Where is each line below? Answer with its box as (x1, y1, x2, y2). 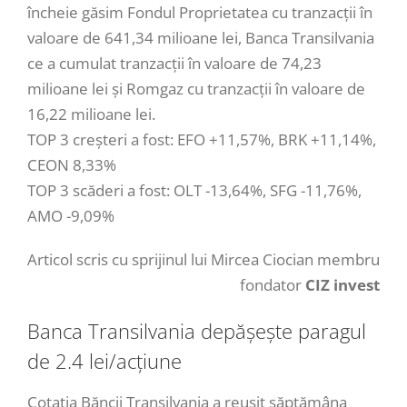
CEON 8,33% (27, 154, 116, 175)
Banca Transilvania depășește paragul (27, 316, 366, 344)
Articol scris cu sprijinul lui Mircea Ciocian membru (27, 248, 380, 270)
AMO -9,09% (27, 204, 114, 226)
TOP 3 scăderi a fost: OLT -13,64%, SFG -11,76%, (27, 179, 362, 201)
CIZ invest (305, 273, 380, 295)
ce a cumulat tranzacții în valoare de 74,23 (27, 52, 322, 74)
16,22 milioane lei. (27, 103, 155, 124)
